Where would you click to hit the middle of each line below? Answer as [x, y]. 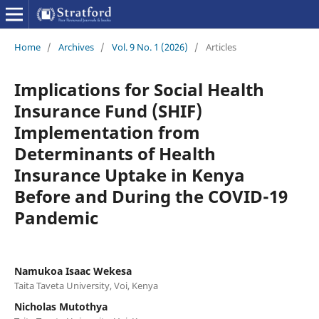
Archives [76, 47]
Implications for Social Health [139, 89]
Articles [221, 47]
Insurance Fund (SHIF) [108, 110]
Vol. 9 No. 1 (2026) [150, 47]
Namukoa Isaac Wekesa [73, 271]
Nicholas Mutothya [61, 306]
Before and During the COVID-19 [151, 196]
